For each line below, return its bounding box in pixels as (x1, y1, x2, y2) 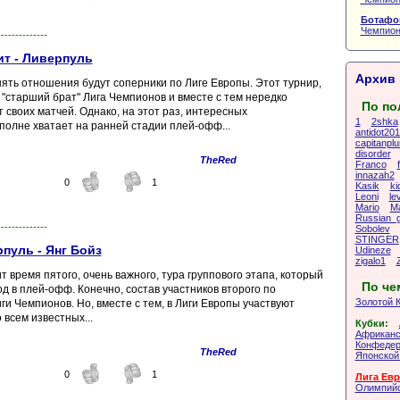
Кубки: (354, 317, 391, 329)
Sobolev (354, 222, 390, 234)
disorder (354, 147, 391, 159)
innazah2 (354, 169, 395, 180)
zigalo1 (354, 254, 386, 266)
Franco (354, 158, 387, 170)
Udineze (354, 244, 391, 255)
